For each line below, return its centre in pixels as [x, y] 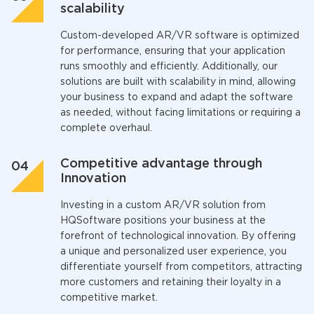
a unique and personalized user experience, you [173, 252]
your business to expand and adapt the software [177, 97]
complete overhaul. [106, 128]
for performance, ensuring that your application [173, 51]
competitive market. [109, 298]
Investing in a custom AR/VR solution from [163, 205]
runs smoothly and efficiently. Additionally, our [169, 67]
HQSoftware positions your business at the [163, 221]
